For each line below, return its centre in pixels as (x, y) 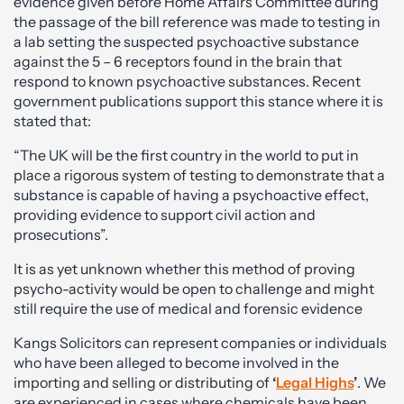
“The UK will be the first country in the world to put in (186, 155)
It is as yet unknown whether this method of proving (184, 269)
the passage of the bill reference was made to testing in (197, 22)
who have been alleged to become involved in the (176, 363)
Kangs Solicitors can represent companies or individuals (200, 343)
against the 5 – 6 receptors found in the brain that (178, 61)
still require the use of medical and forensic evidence (188, 308)
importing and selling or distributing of (143, 382)
